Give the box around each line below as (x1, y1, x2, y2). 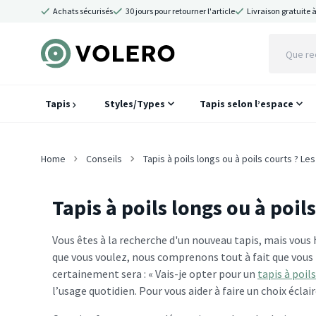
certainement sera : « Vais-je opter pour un (52, 267, 257, 281)
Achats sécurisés (53, 6, 114, 16)
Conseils (86, 152, 123, 165)
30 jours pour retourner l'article (125, 6, 235, 16)
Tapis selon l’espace (200, 97, 294, 110)
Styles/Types (104, 97, 166, 110)
